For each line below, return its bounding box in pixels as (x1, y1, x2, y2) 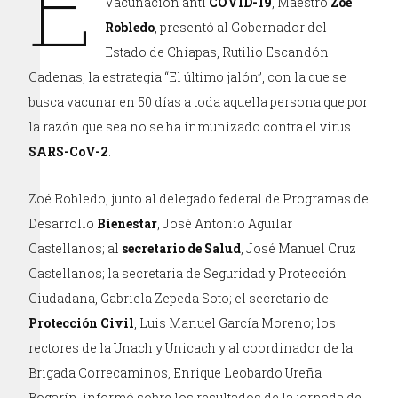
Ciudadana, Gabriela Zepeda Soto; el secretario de (28, 289, 330, 306)
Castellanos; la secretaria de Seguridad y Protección (28, 264, 347, 282)
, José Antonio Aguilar (157, 214, 293, 232)
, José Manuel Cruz (241, 239, 357, 257)
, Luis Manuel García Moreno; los (134, 314, 337, 331)
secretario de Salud (119, 239, 242, 257)
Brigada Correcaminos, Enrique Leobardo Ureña (28, 363, 322, 381)
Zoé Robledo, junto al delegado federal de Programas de (28, 189, 370, 207)
